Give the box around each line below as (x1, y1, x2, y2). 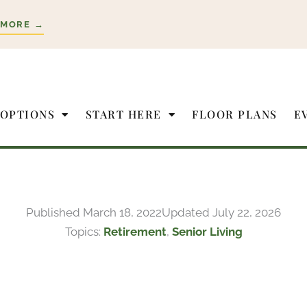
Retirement (103, 225, 167, 239)
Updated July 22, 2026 (162, 206, 281, 220)
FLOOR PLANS (192, 106, 278, 121)
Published (26, 206, 83, 220)
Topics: (64, 225, 103, 239)
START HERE (85, 106, 162, 121)
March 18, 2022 (83, 206, 162, 220)
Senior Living (171, 225, 243, 239)
